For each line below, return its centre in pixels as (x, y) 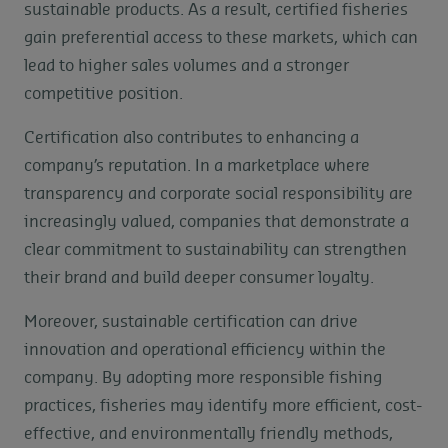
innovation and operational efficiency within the (205, 350)
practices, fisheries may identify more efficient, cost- (223, 406)
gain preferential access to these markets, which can (221, 38)
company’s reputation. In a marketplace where (197, 166)
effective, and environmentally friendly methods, (208, 434)
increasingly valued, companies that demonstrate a (216, 222)
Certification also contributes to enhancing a (191, 138)
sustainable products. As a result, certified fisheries (216, 10)
